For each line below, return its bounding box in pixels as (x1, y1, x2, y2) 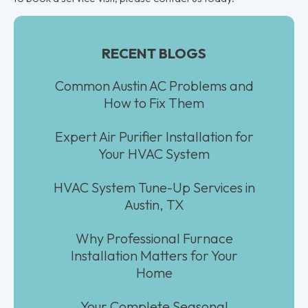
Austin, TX (124, 195, 184, 213)
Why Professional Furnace (75, 229, 233, 247)
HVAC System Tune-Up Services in (53, 178, 255, 196)
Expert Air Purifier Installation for (54, 127, 254, 145)
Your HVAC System (98, 144, 210, 162)
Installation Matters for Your (70, 246, 238, 264)
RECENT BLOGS (102, 44, 206, 62)
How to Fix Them (104, 93, 204, 111)
